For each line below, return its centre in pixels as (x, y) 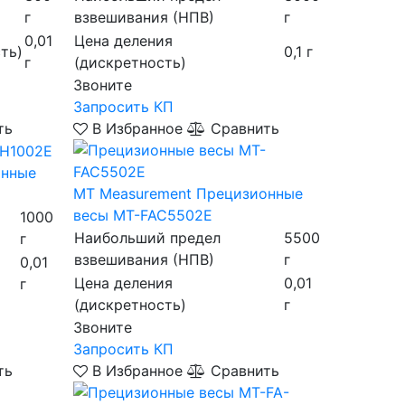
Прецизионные (249, 193)
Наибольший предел (147, 237)
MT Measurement (132, 193)
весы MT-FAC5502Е (142, 215)
